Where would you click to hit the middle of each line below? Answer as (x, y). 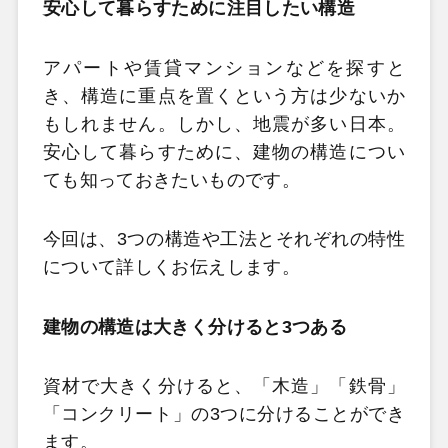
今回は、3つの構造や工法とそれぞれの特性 (224, 239)
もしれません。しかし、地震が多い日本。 (224, 123)
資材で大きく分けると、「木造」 (186, 386)
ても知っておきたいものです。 (171, 179)
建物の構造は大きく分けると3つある (195, 326)
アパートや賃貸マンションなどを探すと (224, 67)
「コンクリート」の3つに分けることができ (224, 414)
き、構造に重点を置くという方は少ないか (224, 95)
